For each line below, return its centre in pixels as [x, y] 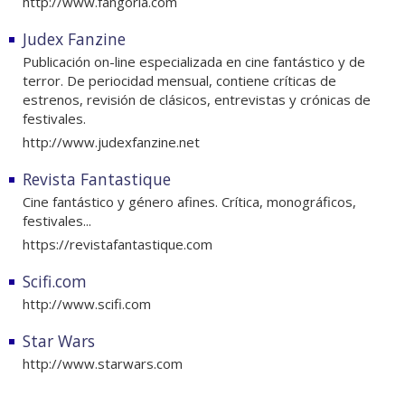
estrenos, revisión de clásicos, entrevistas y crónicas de [197, 100]
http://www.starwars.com [103, 364]
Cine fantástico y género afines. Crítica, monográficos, [189, 202]
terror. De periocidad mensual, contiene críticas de [179, 81]
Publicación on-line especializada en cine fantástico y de [194, 62]
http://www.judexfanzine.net [111, 142]
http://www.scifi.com [87, 304]
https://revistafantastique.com [118, 245]
